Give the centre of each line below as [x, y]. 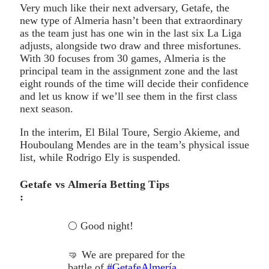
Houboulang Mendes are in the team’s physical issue [134, 145]
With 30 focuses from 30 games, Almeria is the [123, 59]
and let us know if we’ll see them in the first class [128, 96]
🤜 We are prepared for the [126, 255]
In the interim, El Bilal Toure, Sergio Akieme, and [130, 132]
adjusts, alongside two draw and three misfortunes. [131, 46]
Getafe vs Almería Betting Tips [95, 185]
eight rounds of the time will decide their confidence [134, 84]
